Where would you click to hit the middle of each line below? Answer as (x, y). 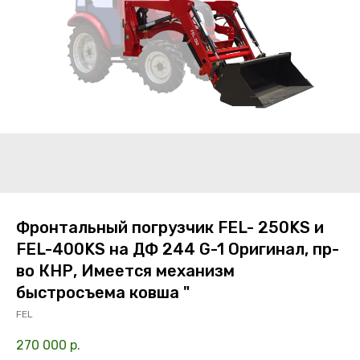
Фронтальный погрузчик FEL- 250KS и (170, 227)
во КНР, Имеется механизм (125, 270)
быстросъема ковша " (103, 292)
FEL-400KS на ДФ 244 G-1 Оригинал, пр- (178, 249)
